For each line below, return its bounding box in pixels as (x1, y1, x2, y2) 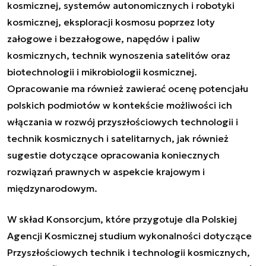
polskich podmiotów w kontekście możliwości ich (7, 99, 232, 111)
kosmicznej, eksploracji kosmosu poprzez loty (7, 15, 215, 28)
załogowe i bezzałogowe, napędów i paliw (7, 32, 200, 45)
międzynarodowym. (7, 182, 97, 194)
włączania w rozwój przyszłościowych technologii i (7, 115, 238, 128)
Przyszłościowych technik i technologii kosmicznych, (7, 246, 250, 258)
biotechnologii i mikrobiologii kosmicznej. (7, 65, 197, 78)
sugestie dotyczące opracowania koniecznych (7, 148, 220, 161)
